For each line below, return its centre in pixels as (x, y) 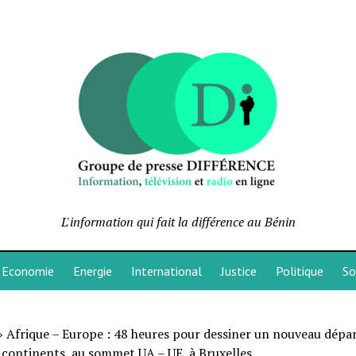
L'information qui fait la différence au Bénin (178, 222)
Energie (92, 271)
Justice (238, 271)
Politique (299, 271)
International (166, 271)
